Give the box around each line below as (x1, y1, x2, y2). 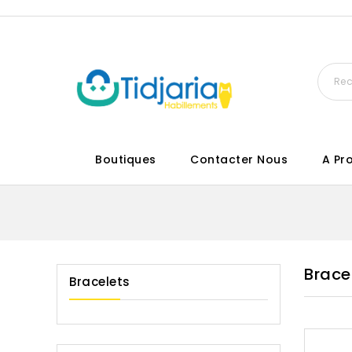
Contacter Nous (190, 152, 288, 168)
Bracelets (69, 273, 130, 291)
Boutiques (95, 152, 156, 168)
